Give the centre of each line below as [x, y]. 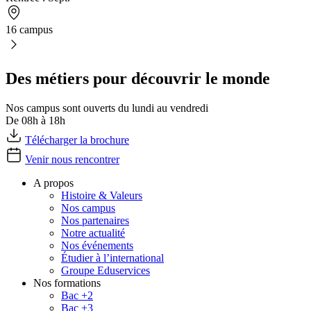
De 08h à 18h [35, 120]
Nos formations [67, 283]
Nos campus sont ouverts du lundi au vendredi [107, 108]
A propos [53, 183]
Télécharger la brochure [77, 140]
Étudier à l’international [112, 258]
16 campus [29, 30]
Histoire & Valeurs [102, 195]
